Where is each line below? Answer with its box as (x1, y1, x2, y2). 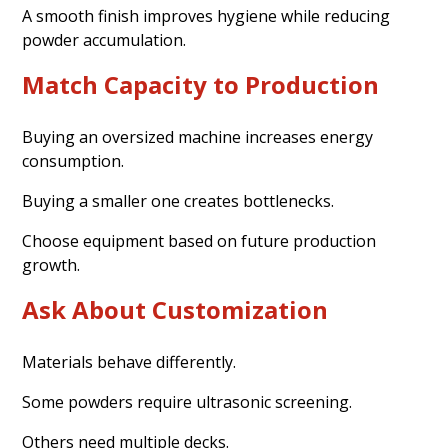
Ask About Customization (22, 292, 329, 326)
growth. (22, 253, 81, 276)
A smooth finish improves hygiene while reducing (22, 4, 391, 27)
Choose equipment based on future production (22, 229, 377, 252)
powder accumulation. (22, 28, 187, 51)
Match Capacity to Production (22, 67, 380, 101)
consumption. (22, 149, 125, 172)
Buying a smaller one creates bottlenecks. (22, 189, 335, 212)
